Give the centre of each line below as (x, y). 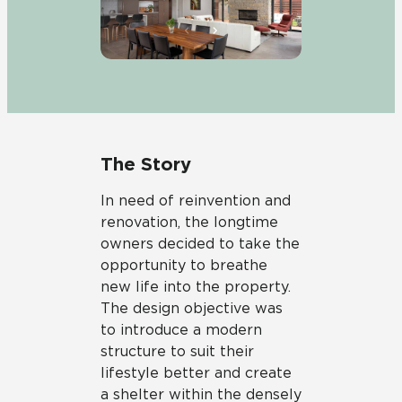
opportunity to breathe (184, 265)
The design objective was (192, 308)
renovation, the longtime (189, 222)
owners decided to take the (200, 243)
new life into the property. (196, 286)
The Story (146, 163)
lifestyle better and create (196, 372)
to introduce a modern (181, 329)
